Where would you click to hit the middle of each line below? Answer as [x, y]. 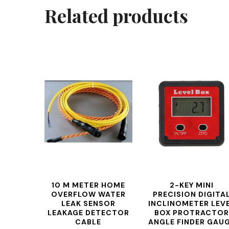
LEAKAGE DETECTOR [88, 213]
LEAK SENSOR [88, 203]
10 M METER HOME [88, 185]
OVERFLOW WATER [88, 194]
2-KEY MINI [191, 185]
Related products [116, 15]
